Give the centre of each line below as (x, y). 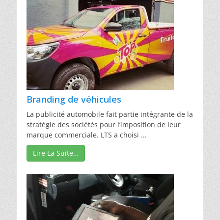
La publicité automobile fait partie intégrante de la (110, 114)
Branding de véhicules (74, 99)
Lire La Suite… (56, 153)
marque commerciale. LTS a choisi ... (87, 135)
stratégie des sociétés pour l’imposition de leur (104, 124)
